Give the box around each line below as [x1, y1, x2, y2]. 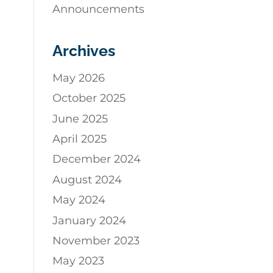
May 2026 [52, 71, 105, 85]
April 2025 [52, 132, 107, 146]
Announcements [52, 2, 144, 16]
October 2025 [52, 91, 126, 105]
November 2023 [52, 233, 140, 247]
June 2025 [52, 112, 108, 126]
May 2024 [52, 193, 105, 207]
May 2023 [52, 254, 104, 268]
